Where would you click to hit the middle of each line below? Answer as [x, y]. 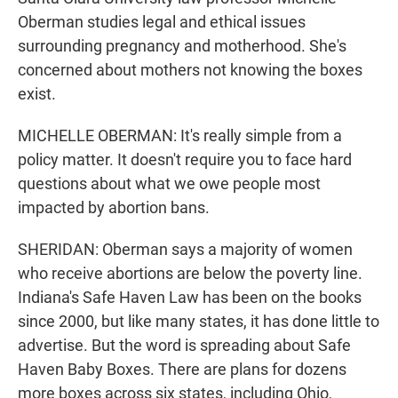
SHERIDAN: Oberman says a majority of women [185, 250]
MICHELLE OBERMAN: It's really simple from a [180, 136]
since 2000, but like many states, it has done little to [199, 322]
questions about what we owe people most [169, 184]
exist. [37, 94]
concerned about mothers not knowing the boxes [190, 70]
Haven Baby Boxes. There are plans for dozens [182, 370]
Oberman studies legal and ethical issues [162, 22]
